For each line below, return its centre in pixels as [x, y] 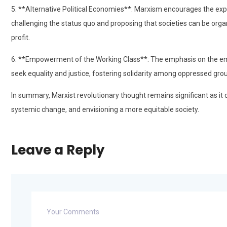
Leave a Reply [58, 150]
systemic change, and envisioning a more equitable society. [105, 110]
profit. [21, 38]
